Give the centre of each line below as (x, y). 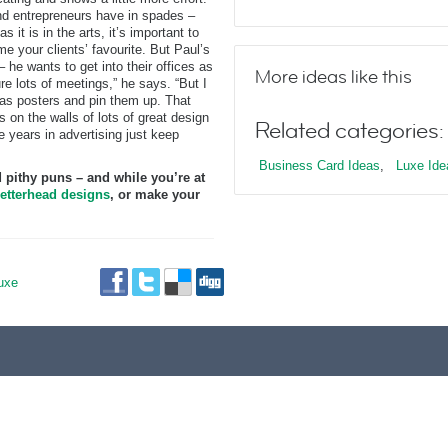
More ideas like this (333, 77)
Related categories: (349, 131)
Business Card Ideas (319, 165)
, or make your (155, 194)
